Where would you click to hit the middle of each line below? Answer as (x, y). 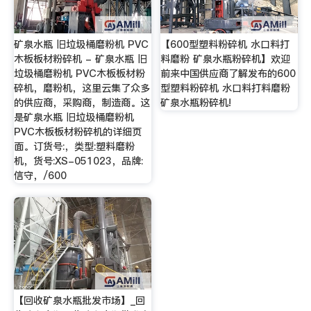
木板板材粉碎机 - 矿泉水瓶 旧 (80, 59)
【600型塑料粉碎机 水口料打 (225, 44)
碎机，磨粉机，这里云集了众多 (82, 88)
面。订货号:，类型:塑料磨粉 (74, 146)
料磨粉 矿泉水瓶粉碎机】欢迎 (226, 59)
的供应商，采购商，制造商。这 (82, 102)
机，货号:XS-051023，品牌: (78, 161)
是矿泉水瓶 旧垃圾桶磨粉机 (74, 117)
